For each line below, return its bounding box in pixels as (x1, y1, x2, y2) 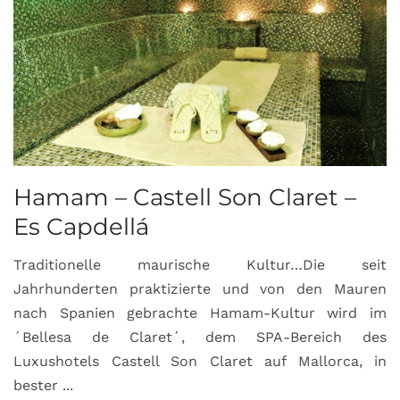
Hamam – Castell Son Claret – (13, 183, 356, 212)
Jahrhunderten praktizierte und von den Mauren (13, 279, 387, 297)
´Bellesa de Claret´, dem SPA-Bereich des (13, 328, 387, 346)
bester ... (13, 376, 73, 394)
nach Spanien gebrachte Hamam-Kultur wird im (13, 304, 387, 321)
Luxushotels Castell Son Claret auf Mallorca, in (13, 352, 387, 370)
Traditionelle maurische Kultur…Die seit (13, 255, 387, 273)
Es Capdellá (13, 212, 149, 242)
